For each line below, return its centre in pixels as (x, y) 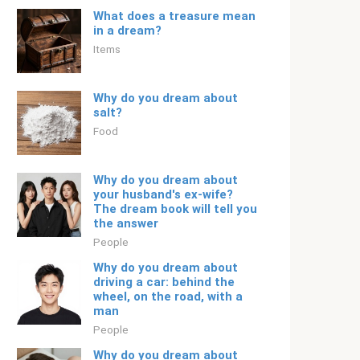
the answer (126, 223)
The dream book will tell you (175, 209)
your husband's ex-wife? (163, 194)
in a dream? (127, 31)
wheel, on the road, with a (168, 297)
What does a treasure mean (174, 16)
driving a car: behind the (164, 282)
